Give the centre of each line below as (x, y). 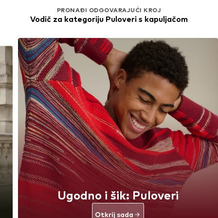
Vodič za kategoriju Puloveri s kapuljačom (109, 19)
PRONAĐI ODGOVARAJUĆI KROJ (109, 10)
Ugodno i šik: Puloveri (118, 195)
